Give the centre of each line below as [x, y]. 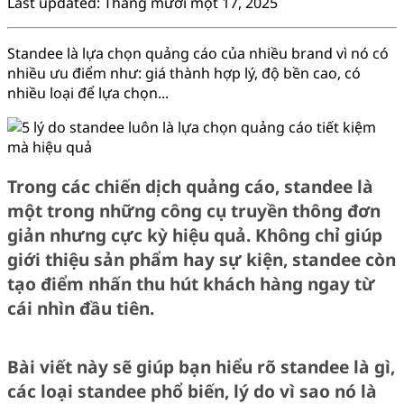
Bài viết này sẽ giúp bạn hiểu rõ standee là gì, [201, 367]
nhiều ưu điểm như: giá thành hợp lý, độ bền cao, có [184, 73]
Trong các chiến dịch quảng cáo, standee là [190, 186]
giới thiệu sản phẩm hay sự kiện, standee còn [202, 259]
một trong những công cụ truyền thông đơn [194, 211]
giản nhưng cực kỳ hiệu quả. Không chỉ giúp [195, 235]
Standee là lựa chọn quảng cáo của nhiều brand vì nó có [198, 53]
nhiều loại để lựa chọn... [88, 92]
